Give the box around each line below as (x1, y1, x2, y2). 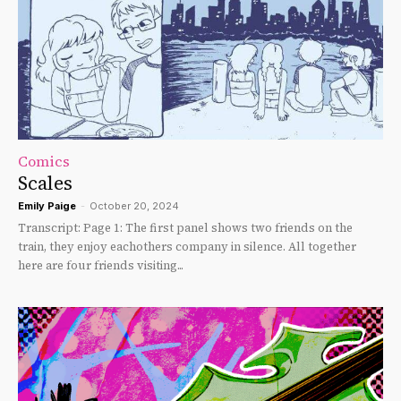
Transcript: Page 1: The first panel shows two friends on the (18, 219, 83, 235)
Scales (18, 169, 73, 196)
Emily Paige (18, 199, 76, 212)
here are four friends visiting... (18, 257, 183, 273)
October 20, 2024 (90, 199, 179, 212)
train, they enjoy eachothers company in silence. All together (18, 238, 356, 254)
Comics (18, 150, 70, 171)
